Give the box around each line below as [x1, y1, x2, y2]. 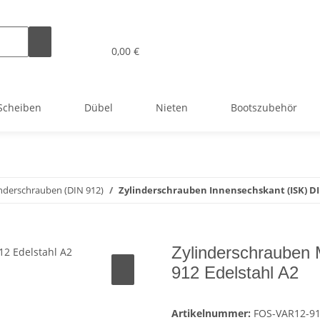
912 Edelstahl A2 [171, 263, 299, 283]
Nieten [156, 100, 188, 114]
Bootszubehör [231, 100, 297, 114]
